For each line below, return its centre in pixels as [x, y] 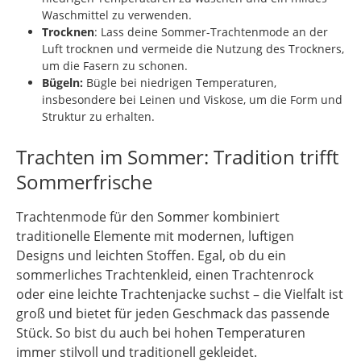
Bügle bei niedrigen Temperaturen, [180, 83]
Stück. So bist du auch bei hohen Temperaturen [161, 333]
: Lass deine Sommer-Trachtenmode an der [211, 32]
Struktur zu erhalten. [98, 117]
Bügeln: [62, 83]
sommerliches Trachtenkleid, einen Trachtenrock [165, 275]
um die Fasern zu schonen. [115, 66]
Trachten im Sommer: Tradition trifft [177, 157]
